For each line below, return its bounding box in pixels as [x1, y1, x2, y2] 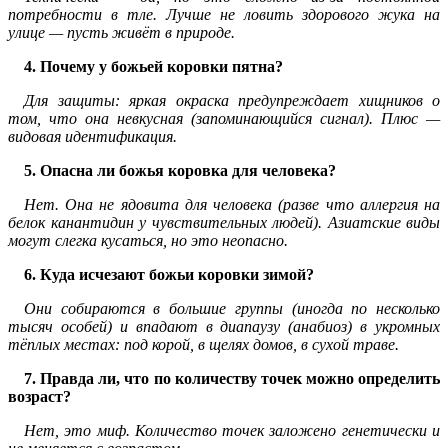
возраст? [8, 388, 71, 406]
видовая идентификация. [8, 128, 177, 146]
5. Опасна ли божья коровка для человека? [24, 162, 336, 180]
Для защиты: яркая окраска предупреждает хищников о [24, 92, 440, 110]
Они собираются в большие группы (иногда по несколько [24, 300, 440, 318]
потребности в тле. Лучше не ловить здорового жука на [8, 6, 440, 24]
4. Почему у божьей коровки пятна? [24, 58, 283, 76]
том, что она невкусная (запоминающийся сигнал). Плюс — [8, 110, 440, 128]
